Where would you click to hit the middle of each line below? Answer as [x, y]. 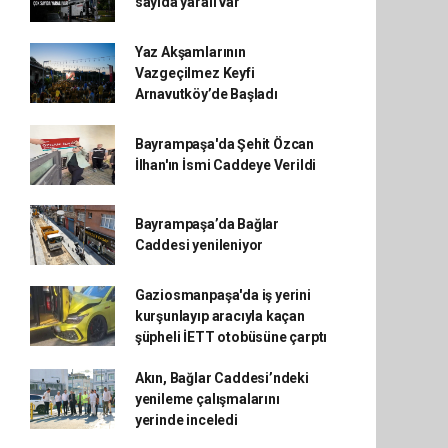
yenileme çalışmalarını [207, 398]
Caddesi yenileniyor [199, 244]
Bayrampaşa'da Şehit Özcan [224, 143]
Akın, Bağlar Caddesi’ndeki [221, 377]
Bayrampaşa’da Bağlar [206, 223]
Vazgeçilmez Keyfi [194, 72]
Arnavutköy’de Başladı [206, 93]
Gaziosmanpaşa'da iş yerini [222, 294]
